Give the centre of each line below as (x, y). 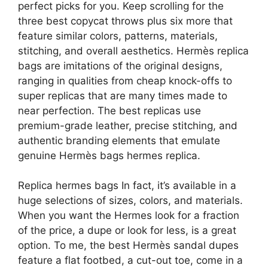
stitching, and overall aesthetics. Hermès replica (133, 51)
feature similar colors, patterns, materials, (118, 36)
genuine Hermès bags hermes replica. (109, 155)
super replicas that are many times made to (123, 95)
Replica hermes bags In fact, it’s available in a (127, 185)
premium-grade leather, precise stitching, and (128, 125)
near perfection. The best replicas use (109, 110)
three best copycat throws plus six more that (125, 21)
